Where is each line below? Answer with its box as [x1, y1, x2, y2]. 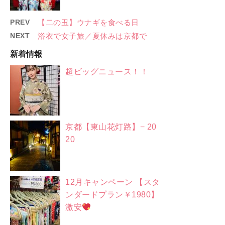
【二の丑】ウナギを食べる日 [38, 18, 139, 27]
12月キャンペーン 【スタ [65, 177, 160, 186]
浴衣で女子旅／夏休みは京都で [38, 31, 147, 40]
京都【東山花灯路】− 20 [65, 122, 157, 131]
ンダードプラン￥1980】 [65, 190, 159, 199]
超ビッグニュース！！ [65, 67, 148, 76]
